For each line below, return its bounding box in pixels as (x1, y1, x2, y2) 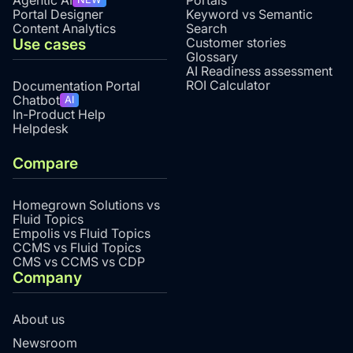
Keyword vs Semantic (186, 6, 313, 23)
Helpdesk (13, 121, 69, 137)
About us (13, 311, 65, 328)
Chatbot (13, 92, 60, 109)
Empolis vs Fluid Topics (13, 225, 150, 242)
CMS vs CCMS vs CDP (13, 254, 145, 270)
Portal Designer (13, 6, 103, 23)
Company (13, 268, 82, 288)
